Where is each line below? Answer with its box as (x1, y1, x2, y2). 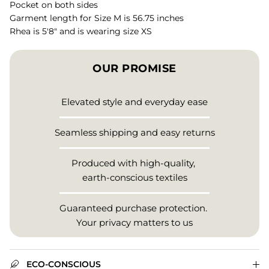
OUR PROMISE (92, 62, 177, 76)
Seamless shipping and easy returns (54, 127, 215, 139)
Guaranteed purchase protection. (59, 202, 210, 214)
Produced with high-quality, (71, 157, 198, 169)
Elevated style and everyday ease (61, 96, 208, 108)
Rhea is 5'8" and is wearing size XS (10, 26, 152, 37)
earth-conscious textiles (82, 172, 187, 184)
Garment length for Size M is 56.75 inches (10, 13, 184, 24)
